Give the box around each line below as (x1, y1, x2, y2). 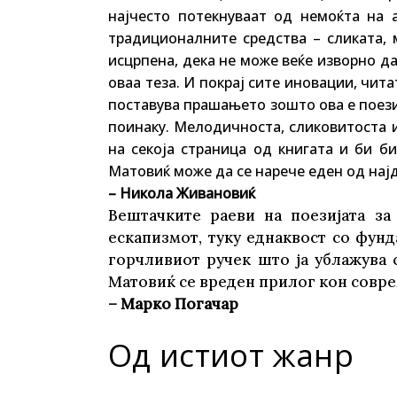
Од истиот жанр (108, 334, 354, 376)
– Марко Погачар (108, 294, 238, 314)
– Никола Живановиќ (108, 183, 255, 203)
